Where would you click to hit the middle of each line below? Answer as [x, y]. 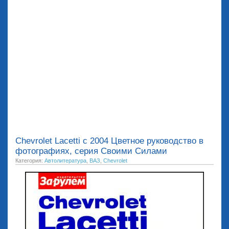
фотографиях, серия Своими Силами [91, 151]
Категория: [30, 161]
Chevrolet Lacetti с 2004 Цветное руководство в [109, 141]
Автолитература [65, 161]
